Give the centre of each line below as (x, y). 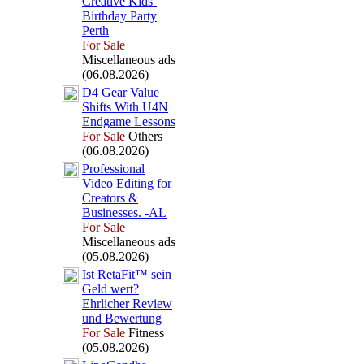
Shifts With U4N (125, 107)
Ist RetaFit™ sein (127, 274)
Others (144, 136)
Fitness (145, 333)
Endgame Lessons (129, 121)
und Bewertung (122, 318)
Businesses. (112, 212)
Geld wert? (110, 289)
